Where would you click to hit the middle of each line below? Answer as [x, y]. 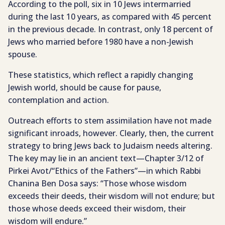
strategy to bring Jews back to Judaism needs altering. [110, 146]
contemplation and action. [59, 100]
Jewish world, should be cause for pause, [85, 88]
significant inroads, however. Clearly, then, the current [111, 133]
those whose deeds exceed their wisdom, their [97, 209]
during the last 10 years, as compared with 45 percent [110, 17]
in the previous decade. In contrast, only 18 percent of [110, 29]
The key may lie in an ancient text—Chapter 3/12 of [106, 158]
